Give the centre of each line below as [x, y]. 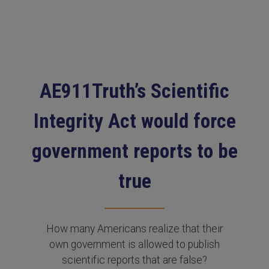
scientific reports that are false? [134, 260]
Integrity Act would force [134, 121]
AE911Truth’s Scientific [134, 91]
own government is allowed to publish [134, 244]
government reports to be [134, 151]
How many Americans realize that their [134, 229]
